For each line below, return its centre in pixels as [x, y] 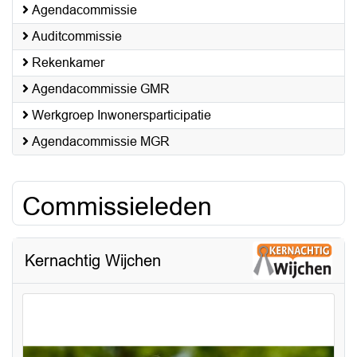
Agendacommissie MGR [101, 141]
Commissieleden [117, 206]
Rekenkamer [68, 63]
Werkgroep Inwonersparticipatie [122, 115]
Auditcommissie [77, 36]
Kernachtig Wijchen [93, 260]
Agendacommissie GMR [101, 89]
